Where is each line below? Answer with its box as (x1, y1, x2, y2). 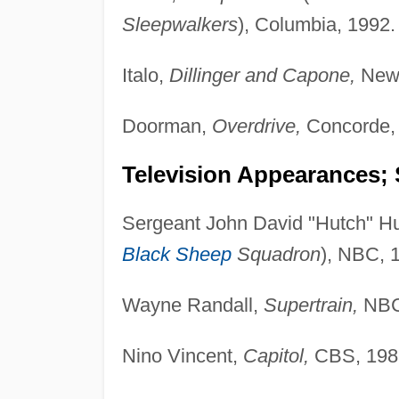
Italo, (121, 63, 169, 86)
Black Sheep (121, 242, 232, 265)
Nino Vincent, (121, 344, 243, 367)
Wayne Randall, (121, 293, 264, 316)
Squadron (231, 242, 321, 265)
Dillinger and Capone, (168, 63, 355, 86)
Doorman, (121, 114, 212, 137)
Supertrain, (263, 293, 358, 316)
